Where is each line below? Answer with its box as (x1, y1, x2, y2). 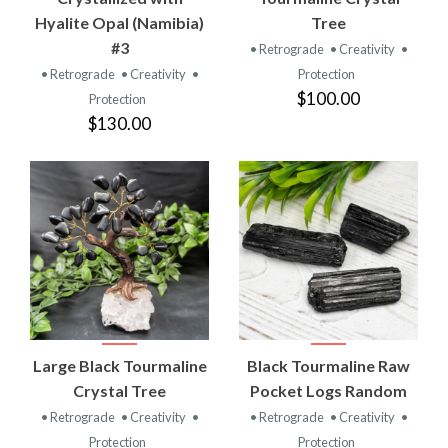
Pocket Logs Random (250, 380, 407, 400)
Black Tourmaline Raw (247, 355, 410, 375)
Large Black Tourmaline (32, 355, 207, 375)
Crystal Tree (73, 380, 166, 400)
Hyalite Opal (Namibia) (35, 12, 204, 32)
